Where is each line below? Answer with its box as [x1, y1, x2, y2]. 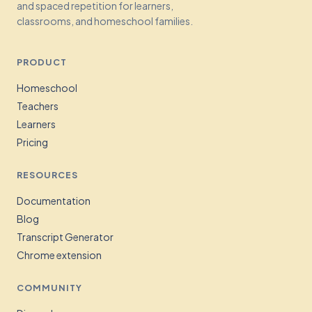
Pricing [17, 136, 48, 148]
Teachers [17, 100, 58, 112]
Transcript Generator [17, 231, 114, 243]
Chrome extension [17, 249, 102, 261]
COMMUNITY [17, 282, 82, 293]
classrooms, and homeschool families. [17, 15, 193, 27]
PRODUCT [17, 56, 67, 68]
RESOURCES [17, 169, 78, 180]
